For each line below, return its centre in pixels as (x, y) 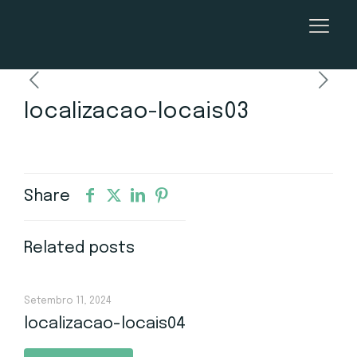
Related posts (79, 248)
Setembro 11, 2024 (68, 301)
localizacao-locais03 (136, 112)
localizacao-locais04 (105, 324)
